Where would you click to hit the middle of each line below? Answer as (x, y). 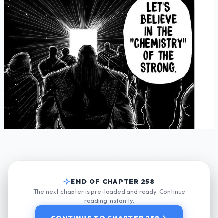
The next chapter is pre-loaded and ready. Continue (109, 191)
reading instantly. (109, 201)
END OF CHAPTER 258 (113, 182)
